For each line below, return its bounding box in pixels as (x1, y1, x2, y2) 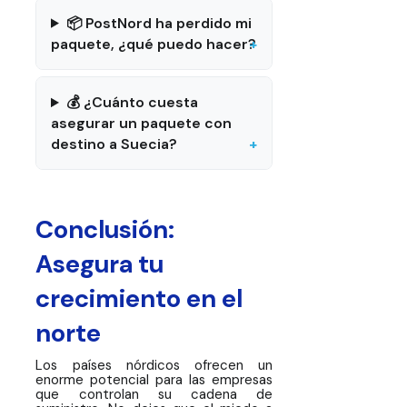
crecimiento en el (35, 283, 243, 316)
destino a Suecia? (51, 134, 178, 154)
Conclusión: (35, 213, 175, 247)
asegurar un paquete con (51, 114, 233, 134)
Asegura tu (35, 248, 164, 282)
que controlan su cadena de (35, 384, 273, 403)
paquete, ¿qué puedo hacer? (51, 34, 257, 54)
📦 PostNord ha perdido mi (65, 13, 252, 33)
